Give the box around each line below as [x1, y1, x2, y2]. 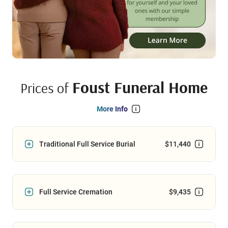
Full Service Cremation [39, 188, 112, 196]
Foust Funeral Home [72, 77, 208, 98]
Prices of [20, 79, 72, 97]
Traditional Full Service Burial [39, 140, 135, 149]
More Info [96, 105, 128, 113]
